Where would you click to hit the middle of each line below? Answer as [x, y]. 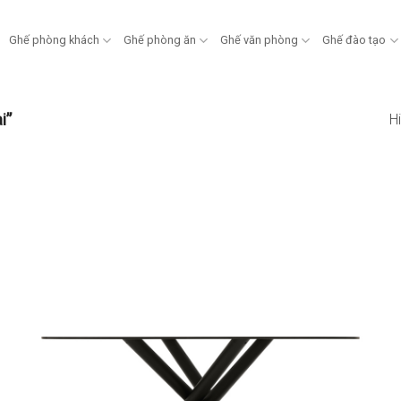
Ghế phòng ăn [160, 40]
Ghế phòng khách [54, 40]
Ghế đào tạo [354, 40]
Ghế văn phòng [260, 40]
